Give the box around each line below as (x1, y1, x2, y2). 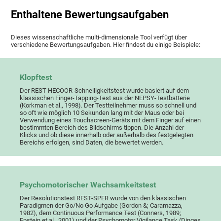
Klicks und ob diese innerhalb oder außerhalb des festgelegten (20, 131, 194, 139)
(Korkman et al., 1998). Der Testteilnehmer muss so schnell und (20, 102, 197, 110)
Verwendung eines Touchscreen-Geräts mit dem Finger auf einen (20, 116, 201, 124)
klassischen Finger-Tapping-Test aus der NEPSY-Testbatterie (20, 94, 190, 102)
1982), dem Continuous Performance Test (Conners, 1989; (20, 209, 182, 217)
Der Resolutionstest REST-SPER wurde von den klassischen (20, 194, 186, 202)
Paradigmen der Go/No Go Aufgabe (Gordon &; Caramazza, (20, 202, 183, 210)
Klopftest (20, 73, 52, 82)
